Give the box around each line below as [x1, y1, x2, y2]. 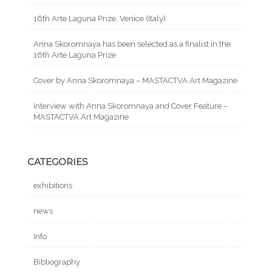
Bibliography [33, 257, 81, 267]
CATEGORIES [27, 156, 89, 168]
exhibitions [33, 181, 73, 191]
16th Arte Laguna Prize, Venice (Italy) [33, 14, 166, 24]
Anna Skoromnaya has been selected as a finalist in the [33, 39, 231, 49]
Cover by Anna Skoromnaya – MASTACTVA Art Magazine [33, 76, 238, 86]
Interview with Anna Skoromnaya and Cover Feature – [33, 101, 228, 111]
